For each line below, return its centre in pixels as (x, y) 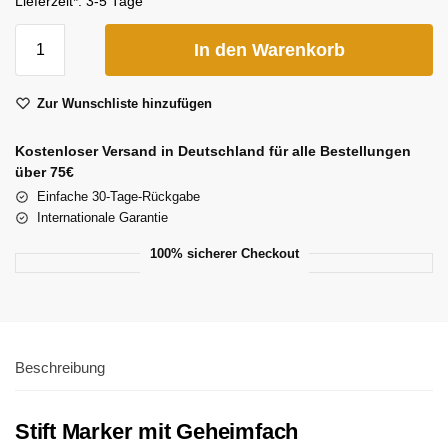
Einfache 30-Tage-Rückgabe (118, 196)
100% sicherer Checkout (224, 253)
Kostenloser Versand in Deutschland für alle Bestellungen (213, 150)
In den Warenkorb (269, 49)
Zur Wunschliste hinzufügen (124, 103)
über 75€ (44, 171)
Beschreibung (60, 367)
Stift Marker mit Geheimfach (157, 431)
